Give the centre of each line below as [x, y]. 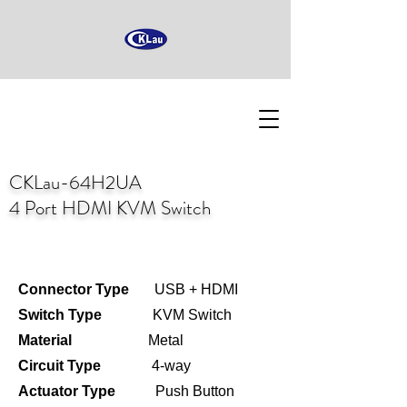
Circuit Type [63, 366]
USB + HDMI [185, 289]
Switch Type [60, 315]
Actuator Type [69, 391]
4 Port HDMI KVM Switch [110, 208]
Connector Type [75, 289]
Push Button [177, 391]
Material [49, 340]
